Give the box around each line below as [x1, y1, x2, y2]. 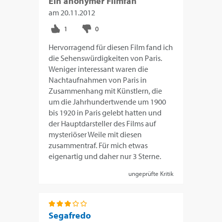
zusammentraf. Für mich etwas [49, 140, 148, 150]
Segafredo [49, 209, 91, 221]
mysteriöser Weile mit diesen [49, 129, 142, 139]
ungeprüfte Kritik [128, 169, 173, 177]
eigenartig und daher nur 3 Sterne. [49, 151, 162, 161]
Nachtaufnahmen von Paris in [49, 74, 147, 85]
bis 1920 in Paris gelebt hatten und [49, 107, 162, 117]
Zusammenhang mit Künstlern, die [49, 85, 163, 96]
